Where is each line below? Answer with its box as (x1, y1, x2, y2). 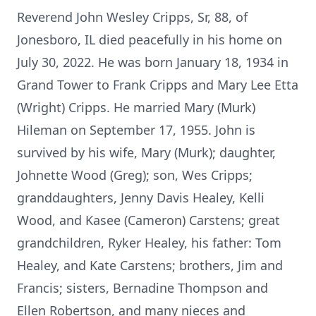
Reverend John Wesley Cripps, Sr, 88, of (17, 8, 248, 25)
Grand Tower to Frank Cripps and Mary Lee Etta (17, 76, 298, 93)
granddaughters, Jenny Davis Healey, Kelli (17, 189, 265, 206)
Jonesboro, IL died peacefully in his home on (17, 31, 282, 48)
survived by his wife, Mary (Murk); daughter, (17, 144, 276, 161)
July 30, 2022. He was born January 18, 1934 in (17, 54, 288, 71)
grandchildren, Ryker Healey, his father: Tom (17, 234, 281, 251)
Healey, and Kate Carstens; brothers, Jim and (17, 257, 283, 274)
